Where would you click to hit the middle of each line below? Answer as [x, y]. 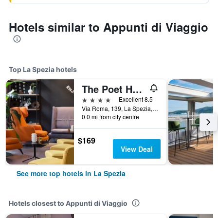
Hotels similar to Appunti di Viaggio [109, 27]
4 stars [93, 99]
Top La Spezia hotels [43, 69]
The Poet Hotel [137, 89]
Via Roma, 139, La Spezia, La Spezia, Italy [155, 108]
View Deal [136, 149]
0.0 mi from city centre [110, 117]
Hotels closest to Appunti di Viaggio [68, 203]
